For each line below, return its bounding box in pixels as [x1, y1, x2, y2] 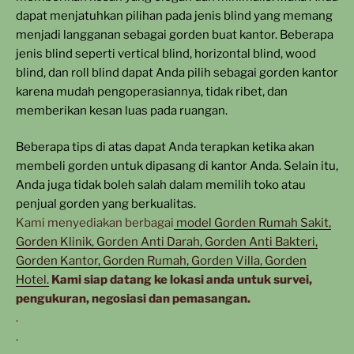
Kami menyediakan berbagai [16, 216, 174, 230]
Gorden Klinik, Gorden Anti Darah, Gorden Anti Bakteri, [16, 235, 318, 249]
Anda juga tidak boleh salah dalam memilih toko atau [16, 178, 306, 192]
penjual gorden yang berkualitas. [16, 197, 196, 211]
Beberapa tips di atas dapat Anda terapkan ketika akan [16, 140, 314, 154]
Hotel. [16, 273, 49, 287]
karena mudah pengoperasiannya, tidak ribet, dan [16, 84, 288, 99]
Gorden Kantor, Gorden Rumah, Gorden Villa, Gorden [16, 254, 307, 268]
